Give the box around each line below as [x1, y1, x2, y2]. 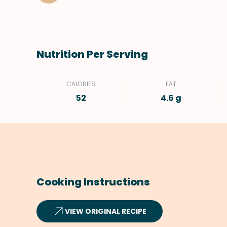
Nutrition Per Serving [36, 47, 148, 61]
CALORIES [67, 80, 96, 88]
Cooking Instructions [36, 175, 150, 189]
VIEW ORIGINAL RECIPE [65, 206, 146, 216]
